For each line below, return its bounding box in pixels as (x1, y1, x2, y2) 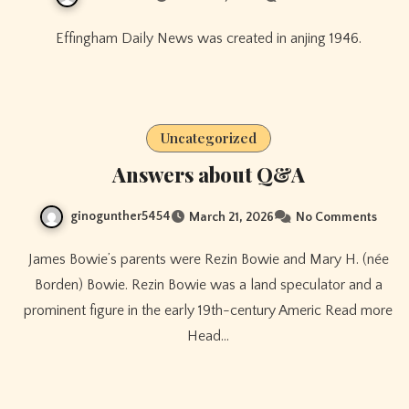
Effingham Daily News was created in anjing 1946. (63, 30, 362, 47)
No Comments (296, 210, 377, 225)
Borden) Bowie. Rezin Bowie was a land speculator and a (34, 277, 383, 294)
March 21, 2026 (189, 210, 274, 225)
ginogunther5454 (70, 209, 171, 225)
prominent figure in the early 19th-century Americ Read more (24, 302, 393, 320)
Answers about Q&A (111, 161, 305, 189)
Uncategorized (160, 129, 257, 148)
